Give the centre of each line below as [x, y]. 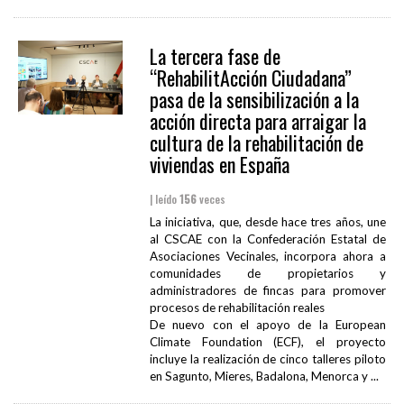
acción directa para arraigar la [257, 121]
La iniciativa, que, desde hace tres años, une [267, 222]
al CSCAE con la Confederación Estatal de [267, 239]
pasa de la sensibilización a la [254, 100]
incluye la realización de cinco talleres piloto [267, 359]
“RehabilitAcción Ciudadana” [250, 78]
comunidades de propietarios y [267, 274]
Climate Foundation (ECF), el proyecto [267, 342]
